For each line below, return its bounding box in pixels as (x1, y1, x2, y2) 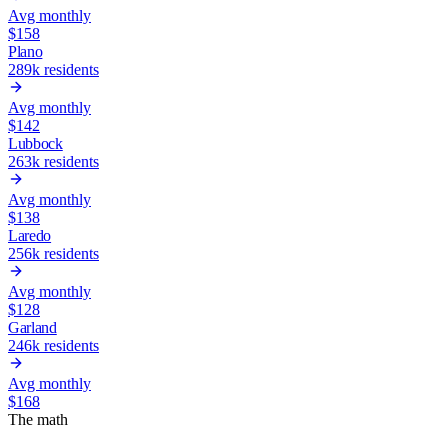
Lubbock (8, 134, 63, 152)
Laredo (8, 226, 52, 244)
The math (8, 410, 68, 428)
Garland (8, 318, 57, 336)
